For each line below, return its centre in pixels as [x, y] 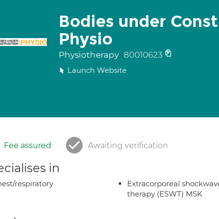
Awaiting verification [128, 145]
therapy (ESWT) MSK [165, 194]
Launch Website [97, 70]
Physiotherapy [89, 55]
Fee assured [28, 145]
